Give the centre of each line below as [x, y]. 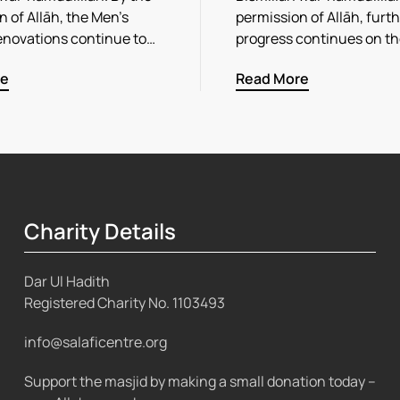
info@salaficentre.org [95, 342]
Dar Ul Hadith [67, 282]
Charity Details [100, 230]
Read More [272, 78]
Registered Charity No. [98, 303]
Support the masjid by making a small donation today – [200, 382]
